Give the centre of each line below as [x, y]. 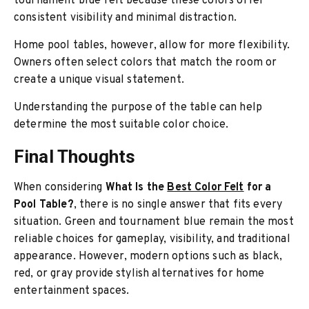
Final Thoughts [75, 157]
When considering [60, 188]
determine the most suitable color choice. [121, 125]
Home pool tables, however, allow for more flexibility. [152, 46]
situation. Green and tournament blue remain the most [154, 222]
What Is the [136, 188]
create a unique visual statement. [99, 80]
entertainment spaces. [72, 291]
